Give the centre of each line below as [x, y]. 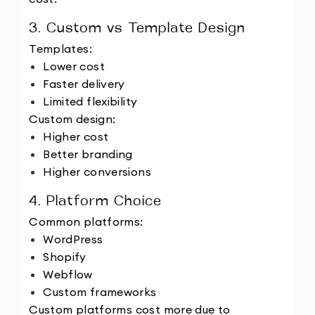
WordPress [73, 239]
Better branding [88, 154]
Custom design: [72, 119]
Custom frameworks [100, 292]
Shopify [65, 257]
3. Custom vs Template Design [137, 29]
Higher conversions [97, 172]
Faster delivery [84, 84]
